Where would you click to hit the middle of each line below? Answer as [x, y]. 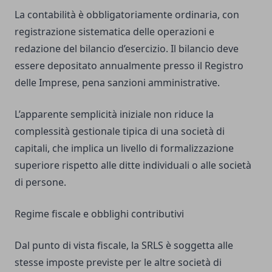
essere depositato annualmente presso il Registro [129, 66]
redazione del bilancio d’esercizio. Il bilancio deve [127, 49]
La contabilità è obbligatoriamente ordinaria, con [127, 15]
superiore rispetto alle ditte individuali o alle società [133, 165]
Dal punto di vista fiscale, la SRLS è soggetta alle [124, 246]
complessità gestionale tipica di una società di [120, 131]
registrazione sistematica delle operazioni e [114, 32]
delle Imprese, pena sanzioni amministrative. [117, 83]
